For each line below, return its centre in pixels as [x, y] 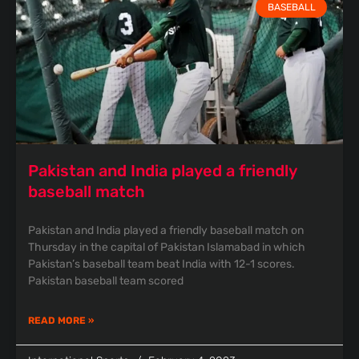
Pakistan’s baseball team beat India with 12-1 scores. [161, 264]
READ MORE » [61, 321]
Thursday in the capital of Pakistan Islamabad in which [167, 247]
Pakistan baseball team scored [106, 281]
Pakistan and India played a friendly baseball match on [166, 230]
